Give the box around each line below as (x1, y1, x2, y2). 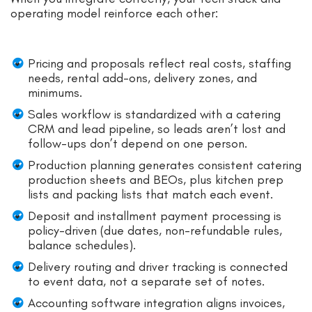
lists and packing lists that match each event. (28, 186, 273, 202)
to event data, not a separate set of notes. (28, 273, 265, 289)
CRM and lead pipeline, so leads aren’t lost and (28, 120, 286, 136)
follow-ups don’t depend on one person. (28, 135, 247, 151)
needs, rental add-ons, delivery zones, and (28, 70, 257, 86)
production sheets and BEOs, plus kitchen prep (28, 171, 283, 187)
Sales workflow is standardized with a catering (28, 106, 281, 122)
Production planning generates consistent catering (28, 157, 302, 173)
